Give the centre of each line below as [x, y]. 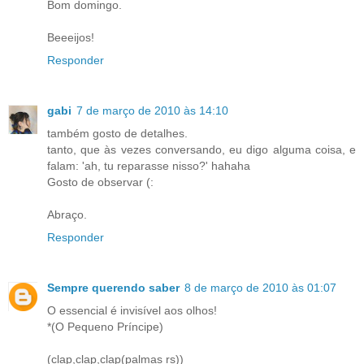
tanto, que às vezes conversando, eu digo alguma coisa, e [201, 149]
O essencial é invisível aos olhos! [132, 310]
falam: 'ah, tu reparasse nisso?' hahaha [149, 165]
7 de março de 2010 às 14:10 [152, 110]
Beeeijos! [71, 37]
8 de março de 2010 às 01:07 [260, 287]
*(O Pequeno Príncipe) [105, 326]
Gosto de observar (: [100, 182]
